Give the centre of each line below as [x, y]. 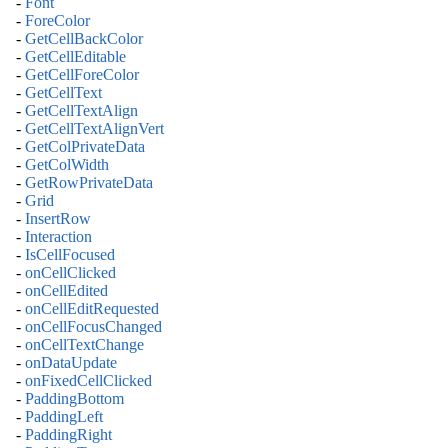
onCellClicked [70, 273]
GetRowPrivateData [89, 183]
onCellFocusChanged [93, 327]
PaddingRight [68, 435]
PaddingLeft [64, 417]
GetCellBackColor [84, 39]
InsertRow [58, 219]
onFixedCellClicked [88, 381]
